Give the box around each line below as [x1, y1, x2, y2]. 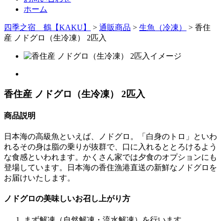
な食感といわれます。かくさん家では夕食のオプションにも [4, 153, 217, 162]
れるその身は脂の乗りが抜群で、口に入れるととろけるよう [4, 143, 217, 151]
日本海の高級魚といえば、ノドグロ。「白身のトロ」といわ [4, 132, 217, 141]
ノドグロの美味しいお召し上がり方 [4, 194, 130, 203]
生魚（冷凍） [139, 23, 186, 32]
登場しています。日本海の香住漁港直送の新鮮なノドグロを [4, 163, 217, 172]
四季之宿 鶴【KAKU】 [4, 23, 91, 32]
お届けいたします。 [4, 174, 75, 183]
